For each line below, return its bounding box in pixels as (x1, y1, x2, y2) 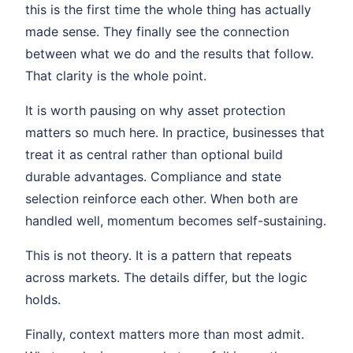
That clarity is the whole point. (25, 68, 206, 84)
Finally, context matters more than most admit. (25, 326, 304, 342)
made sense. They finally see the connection (25, 24, 289, 39)
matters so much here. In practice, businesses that (25, 124, 325, 140)
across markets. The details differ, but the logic (25, 269, 307, 285)
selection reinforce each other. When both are (25, 191, 298, 206)
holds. (25, 292, 61, 307)
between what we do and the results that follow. (25, 46, 314, 61)
